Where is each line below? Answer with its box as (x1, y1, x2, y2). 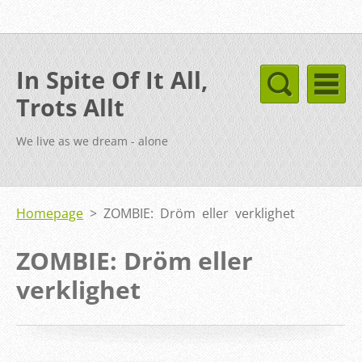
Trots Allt (16, 91, 124, 123)
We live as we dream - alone (16, 133, 168, 149)
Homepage (16, 204, 83, 222)
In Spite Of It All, (16, 64, 208, 95)
